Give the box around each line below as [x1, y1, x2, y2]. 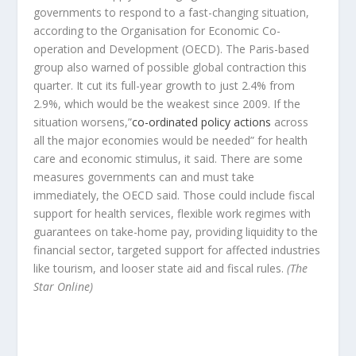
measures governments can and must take [33, 168, 255, 184]
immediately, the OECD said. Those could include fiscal [33, 187, 315, 203]
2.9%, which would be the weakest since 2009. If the [33, 95, 301, 111]
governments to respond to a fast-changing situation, [33, 4, 310, 20]
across [271, 114, 309, 130]
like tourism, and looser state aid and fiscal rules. [33, 260, 288, 276]
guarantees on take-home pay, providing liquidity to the [33, 223, 319, 239]
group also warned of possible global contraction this [33, 59, 308, 75]
